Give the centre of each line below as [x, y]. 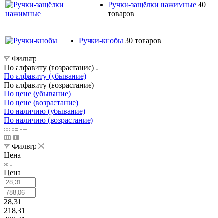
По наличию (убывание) [45, 111]
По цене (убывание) [37, 93]
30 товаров [143, 40]
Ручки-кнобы [101, 40]
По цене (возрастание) [41, 102]
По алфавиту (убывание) [45, 76]
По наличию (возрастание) [48, 120]
